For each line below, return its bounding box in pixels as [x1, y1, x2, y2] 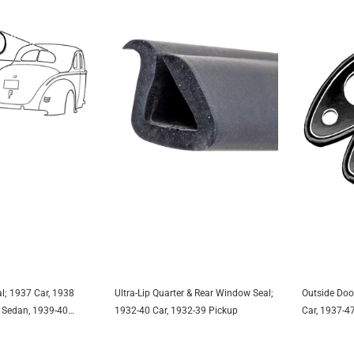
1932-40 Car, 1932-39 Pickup [115, 305, 239, 317]
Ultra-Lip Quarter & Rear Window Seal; [115, 288, 274, 299]
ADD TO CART [160, 292, 233, 308]
